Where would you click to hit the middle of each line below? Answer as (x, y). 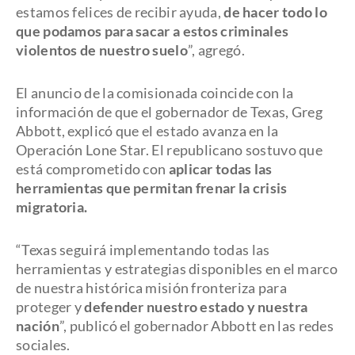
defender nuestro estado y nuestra (196, 307)
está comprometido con (92, 169)
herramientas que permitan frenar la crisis (152, 188)
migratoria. (52, 207)
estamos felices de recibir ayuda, (118, 12)
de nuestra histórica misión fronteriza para (151, 288)
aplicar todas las (220, 169)
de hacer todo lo (274, 12)
